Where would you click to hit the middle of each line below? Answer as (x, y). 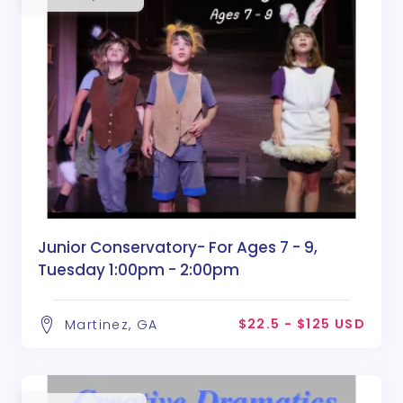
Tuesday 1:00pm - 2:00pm (139, 269)
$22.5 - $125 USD (301, 323)
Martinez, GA (112, 324)
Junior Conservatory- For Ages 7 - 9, (178, 247)
